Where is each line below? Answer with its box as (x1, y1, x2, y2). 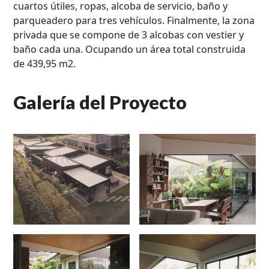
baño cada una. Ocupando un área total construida (13, 42, 246, 56)
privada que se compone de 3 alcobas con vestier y (13, 28, 244, 41)
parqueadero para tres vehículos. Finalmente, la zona (13, 13, 255, 27)
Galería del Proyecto (13, 90, 187, 113)
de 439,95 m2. (13, 56, 76, 70)
